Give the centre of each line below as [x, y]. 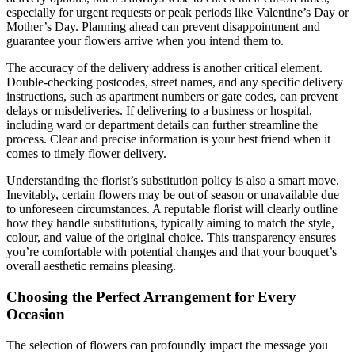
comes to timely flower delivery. [86, 154]
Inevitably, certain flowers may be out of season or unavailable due [173, 195]
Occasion [36, 315]
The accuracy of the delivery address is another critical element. [164, 68]
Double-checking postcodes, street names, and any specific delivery [175, 82]
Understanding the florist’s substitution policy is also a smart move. [173, 181]
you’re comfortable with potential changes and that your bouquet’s [172, 252]
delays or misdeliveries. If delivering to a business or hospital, [159, 111]
